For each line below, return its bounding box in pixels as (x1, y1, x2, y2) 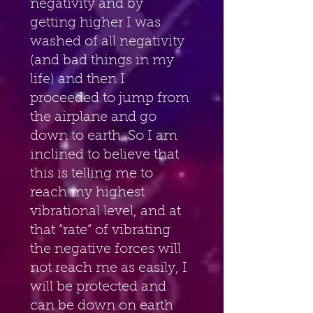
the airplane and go (30, 110, 160, 124)
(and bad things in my (30, 53, 177, 68)
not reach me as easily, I (30, 261, 191, 275)
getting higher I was (30, 15, 164, 30)
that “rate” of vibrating (30, 223, 174, 238)
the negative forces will (30, 242, 184, 256)
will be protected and (30, 279, 170, 294)
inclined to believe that (30, 147, 182, 162)
